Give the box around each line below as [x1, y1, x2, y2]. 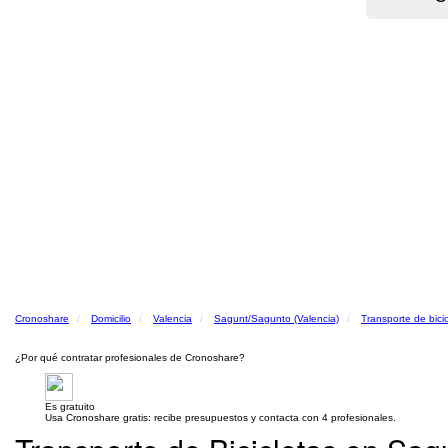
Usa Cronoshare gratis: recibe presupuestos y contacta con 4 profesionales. [45, 412, 396, 423]
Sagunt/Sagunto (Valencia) [214, 313, 339, 324]
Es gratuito [45, 401, 95, 412]
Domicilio [91, 313, 131, 324]
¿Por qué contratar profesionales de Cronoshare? [15, 352, 245, 363]
